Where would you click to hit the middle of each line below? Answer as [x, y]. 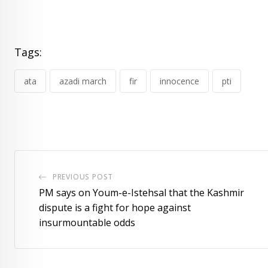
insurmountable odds [87, 223]
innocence [179, 81]
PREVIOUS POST [83, 177]
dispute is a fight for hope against [115, 208]
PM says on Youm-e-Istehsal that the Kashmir [141, 193]
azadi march [83, 81]
